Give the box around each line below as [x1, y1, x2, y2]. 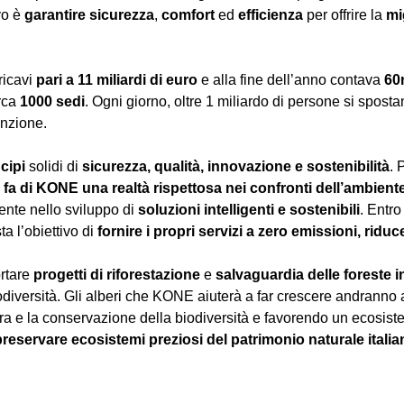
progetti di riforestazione [33, 266, 204, 282]
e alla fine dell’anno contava [197, 71, 384, 87]
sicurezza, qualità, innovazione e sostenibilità [82, 158, 390, 174]
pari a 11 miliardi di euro [32, 71, 197, 87]
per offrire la [303, 6, 386, 23]
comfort [161, 6, 215, 23]
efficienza [238, 6, 303, 23]
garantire [24, 6, 86, 23]
